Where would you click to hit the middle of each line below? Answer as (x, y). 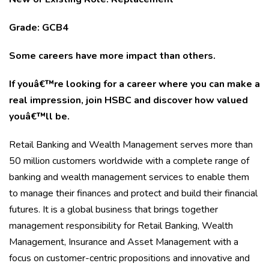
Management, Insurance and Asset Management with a (124, 242)
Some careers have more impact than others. (112, 56)
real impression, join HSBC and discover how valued (128, 100)
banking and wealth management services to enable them (129, 177)
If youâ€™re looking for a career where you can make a (134, 84)
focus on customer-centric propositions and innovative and (129, 258)
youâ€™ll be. (39, 116)
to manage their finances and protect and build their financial (133, 193)
